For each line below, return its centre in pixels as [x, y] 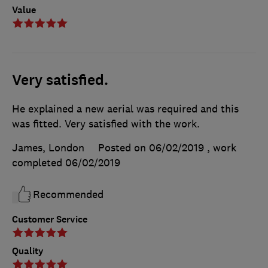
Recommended [68, 194]
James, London [48, 147]
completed [39, 162]
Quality [28, 251]
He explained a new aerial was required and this [125, 109]
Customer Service [50, 219]
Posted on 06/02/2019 [151, 147]
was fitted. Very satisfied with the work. [106, 124]
